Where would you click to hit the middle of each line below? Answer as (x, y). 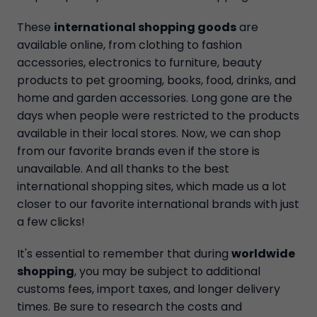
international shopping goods (145, 27)
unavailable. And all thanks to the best (123, 169)
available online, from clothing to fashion (129, 45)
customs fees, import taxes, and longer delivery (149, 289)
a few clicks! (51, 222)
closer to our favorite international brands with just (158, 204)
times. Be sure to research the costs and (129, 307)
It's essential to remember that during (124, 254)
